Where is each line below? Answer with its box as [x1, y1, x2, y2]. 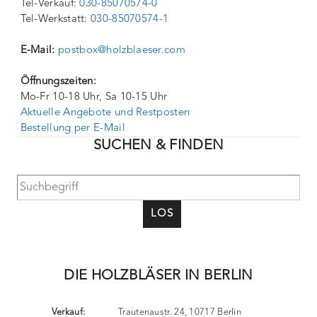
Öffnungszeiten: [20, 76, 97, 87]
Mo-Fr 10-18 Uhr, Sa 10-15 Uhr [20, 92, 168, 103]
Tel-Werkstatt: [20, 14, 91, 25]
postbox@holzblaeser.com [58, 45, 185, 56]
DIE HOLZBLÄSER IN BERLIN [64, 269, 253, 283]
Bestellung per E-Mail [20, 123, 125, 134]
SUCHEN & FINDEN [93, 139, 224, 153]
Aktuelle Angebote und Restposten [20, 108, 190, 118]
